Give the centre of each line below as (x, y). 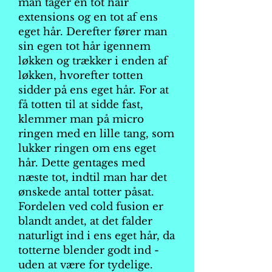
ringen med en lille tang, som (96, 134)
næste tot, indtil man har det (93, 178)
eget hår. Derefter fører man (93, 32)
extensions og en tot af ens (88, 17)
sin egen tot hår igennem (84, 46)
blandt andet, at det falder (85, 221)
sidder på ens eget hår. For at (93, 90)
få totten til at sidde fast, (81, 105)
